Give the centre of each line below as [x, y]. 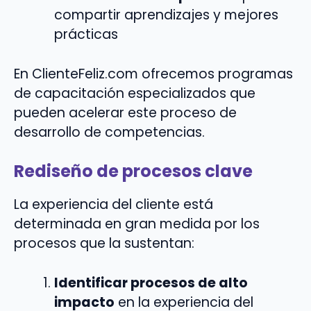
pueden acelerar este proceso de [125, 112]
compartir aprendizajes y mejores [166, 15]
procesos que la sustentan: [104, 244]
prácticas [86, 34]
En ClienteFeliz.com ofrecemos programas [153, 74]
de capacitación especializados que [135, 93]
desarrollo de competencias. [109, 132]
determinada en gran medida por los [137, 224]
